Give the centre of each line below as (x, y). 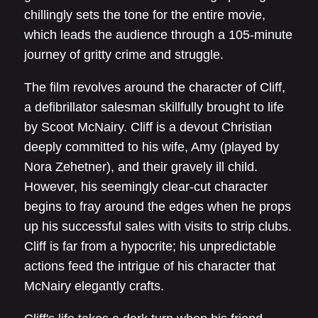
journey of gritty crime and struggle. (124, 55)
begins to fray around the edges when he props (158, 207)
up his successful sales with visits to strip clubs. (158, 226)
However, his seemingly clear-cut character (146, 187)
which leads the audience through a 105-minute (158, 35)
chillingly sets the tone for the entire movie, (145, 15)
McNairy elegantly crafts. (94, 286)
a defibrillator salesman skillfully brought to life (154, 107)
